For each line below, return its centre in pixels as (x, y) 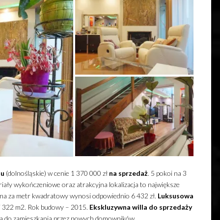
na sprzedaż (128, 173)
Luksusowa (175, 196)
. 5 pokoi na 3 (167, 173)
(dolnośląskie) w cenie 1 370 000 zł (56, 173)
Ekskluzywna (110, 207)
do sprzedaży (170, 207)
